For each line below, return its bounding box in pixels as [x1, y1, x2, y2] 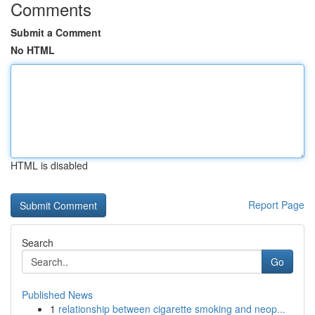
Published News [22, 288, 93, 302]
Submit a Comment [11, 25, 101, 39]
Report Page [248, 198, 304, 212]
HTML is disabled [11, 158, 88, 172]
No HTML [11, 43, 55, 57]
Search [22, 236, 53, 250]
